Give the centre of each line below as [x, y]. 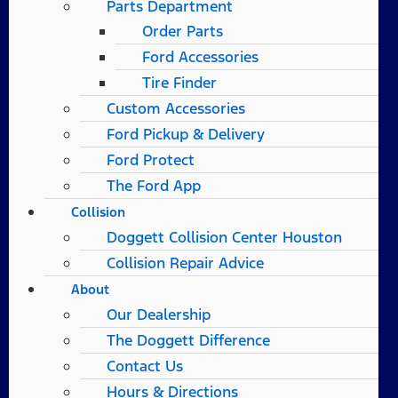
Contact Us [145, 366]
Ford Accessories [200, 57]
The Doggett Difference [188, 340]
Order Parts [183, 31]
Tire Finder [179, 83]
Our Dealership [159, 314]
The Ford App [154, 186]
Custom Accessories [176, 108]
